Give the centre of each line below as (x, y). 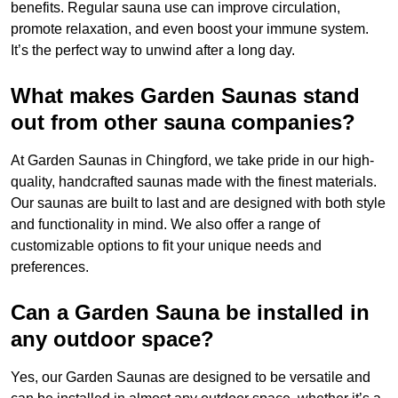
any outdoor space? (112, 339)
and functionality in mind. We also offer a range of (165, 225)
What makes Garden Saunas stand (185, 96)
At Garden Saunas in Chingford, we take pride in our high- (192, 161)
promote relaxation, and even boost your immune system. (190, 29)
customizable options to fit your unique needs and (166, 246)
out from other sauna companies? (183, 123)
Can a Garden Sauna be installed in (190, 313)
